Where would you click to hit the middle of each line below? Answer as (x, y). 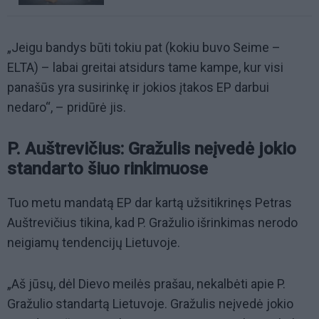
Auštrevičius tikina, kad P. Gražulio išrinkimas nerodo (152, 223)
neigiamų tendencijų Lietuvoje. (94, 243)
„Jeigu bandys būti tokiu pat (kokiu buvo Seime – (144, 48)
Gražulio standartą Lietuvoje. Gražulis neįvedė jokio (150, 304)
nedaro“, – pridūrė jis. (68, 108)
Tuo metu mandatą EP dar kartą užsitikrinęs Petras (150, 203)
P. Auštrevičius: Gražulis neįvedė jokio (152, 149)
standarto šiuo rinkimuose (108, 169)
